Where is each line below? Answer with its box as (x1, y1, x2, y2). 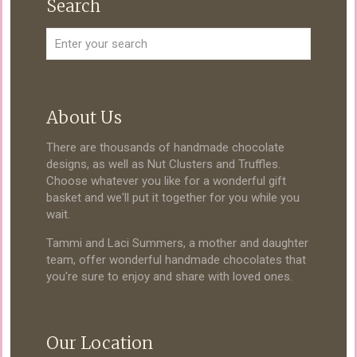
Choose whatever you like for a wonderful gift (46, 173, 286, 188)
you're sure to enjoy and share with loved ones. (46, 269, 292, 284)
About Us (46, 106, 122, 128)
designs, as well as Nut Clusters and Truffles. (46, 156, 280, 171)
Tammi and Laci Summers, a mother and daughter (46, 235, 308, 250)
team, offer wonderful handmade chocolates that (46, 252, 306, 267)
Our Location (46, 331, 153, 354)
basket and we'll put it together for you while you (46, 190, 300, 205)
